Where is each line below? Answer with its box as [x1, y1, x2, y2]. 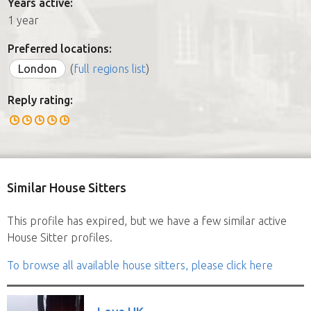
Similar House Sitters [7, 180, 126, 194]
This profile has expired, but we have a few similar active [7, 214, 287, 227]
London [18, 62, 57, 75]
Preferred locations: [8, 42, 112, 55]
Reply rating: [8, 93, 73, 106]
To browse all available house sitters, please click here [7, 258, 273, 271]
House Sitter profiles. [7, 230, 112, 244]
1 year [8, 13, 39, 26]
